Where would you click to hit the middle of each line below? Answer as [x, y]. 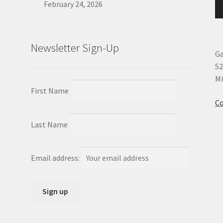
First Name [50, 91]
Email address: [56, 158]
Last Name [50, 124]
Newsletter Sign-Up [75, 48]
